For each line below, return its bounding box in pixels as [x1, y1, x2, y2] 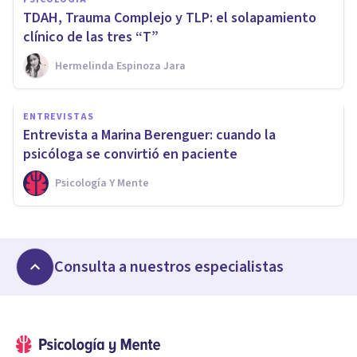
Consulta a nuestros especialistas [54, 255, 284, 278]
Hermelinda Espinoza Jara [55, 57, 186, 74]
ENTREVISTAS [23, 109, 94, 124]
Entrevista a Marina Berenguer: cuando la [23, 124, 276, 145]
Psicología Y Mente [55, 175, 149, 191]
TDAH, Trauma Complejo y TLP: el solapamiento [23, 7, 316, 28]
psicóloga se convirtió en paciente [23, 143, 237, 164]
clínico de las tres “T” [23, 26, 159, 47]
